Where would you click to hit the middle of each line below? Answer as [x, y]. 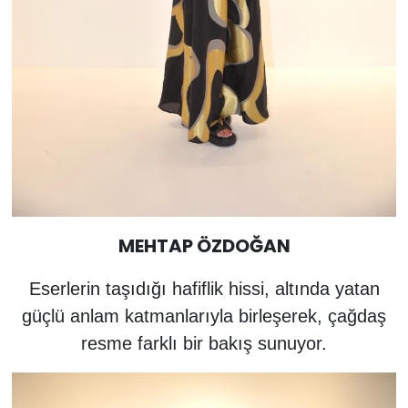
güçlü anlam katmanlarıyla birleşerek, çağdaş [204, 316]
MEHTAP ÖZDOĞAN [204, 245]
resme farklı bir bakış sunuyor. [204, 343]
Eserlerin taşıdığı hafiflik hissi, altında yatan [204, 288]
